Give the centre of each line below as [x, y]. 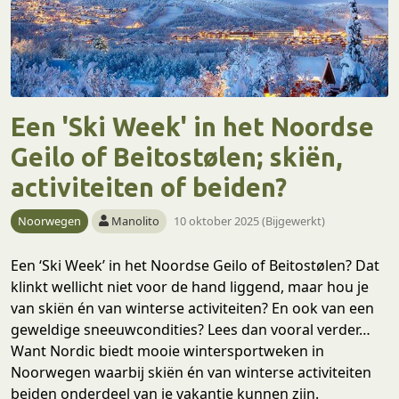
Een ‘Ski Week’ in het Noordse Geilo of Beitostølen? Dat [195, 265]
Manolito [136, 220]
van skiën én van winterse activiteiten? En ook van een [192, 308]
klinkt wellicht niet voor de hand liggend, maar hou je [190, 286]
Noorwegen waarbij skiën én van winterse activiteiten [191, 372]
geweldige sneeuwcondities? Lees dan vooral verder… [191, 329]
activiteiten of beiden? [149, 187]
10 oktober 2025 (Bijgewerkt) [250, 220]
